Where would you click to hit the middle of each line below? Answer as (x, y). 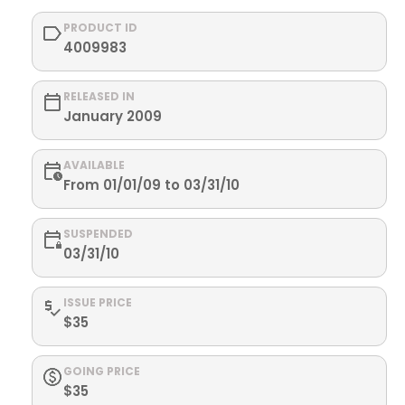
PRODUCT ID (100, 28)
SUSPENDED (98, 234)
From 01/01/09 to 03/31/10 (151, 185)
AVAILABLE (94, 165)
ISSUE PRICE (98, 302)
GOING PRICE (102, 371)
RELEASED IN (99, 96)
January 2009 (113, 116)
